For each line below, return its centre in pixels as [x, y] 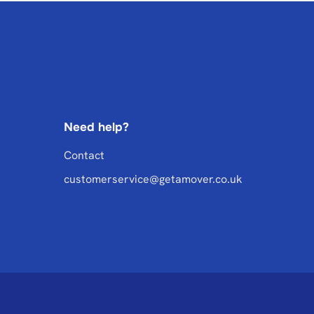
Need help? [96, 127]
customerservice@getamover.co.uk [153, 179]
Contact [84, 155]
